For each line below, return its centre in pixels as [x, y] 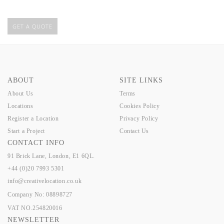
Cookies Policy [140, 106]
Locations [20, 106]
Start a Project [26, 131]
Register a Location [33, 118]
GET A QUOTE [32, 26]
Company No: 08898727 [40, 194]
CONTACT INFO [36, 142]
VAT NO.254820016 [35, 208]
